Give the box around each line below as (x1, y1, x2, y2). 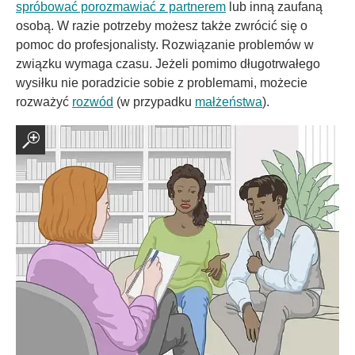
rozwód (72, 94, 113, 109)
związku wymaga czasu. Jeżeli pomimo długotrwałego (16, 56, 320, 71)
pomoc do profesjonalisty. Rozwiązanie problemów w (16, 37, 314, 52)
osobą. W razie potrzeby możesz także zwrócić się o (16, 18, 307, 32)
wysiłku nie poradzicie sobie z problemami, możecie (16, 75, 307, 90)
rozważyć (16, 94, 72, 109)
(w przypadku (113, 94, 195, 109)
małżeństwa (195, 94, 262, 109)
